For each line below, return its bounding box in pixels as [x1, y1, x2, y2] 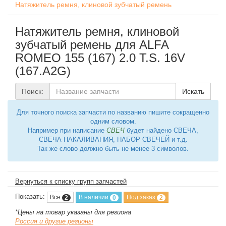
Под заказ [127, 194, 157, 201]
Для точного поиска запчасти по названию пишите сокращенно [17, 108, 209, 116]
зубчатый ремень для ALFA [15, 38, 168, 51]
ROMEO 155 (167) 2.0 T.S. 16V [15, 51, 185, 65]
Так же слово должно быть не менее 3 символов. [37, 145, 189, 152]
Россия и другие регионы [15, 217, 93, 225]
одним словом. [90, 118, 136, 125]
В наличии [79, 194, 110, 201]
